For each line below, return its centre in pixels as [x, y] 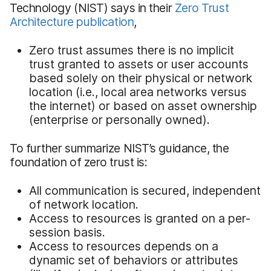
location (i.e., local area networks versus [138, 92]
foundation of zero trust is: [79, 162]
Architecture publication [72, 21]
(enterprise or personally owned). [119, 119]
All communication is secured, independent [145, 190]
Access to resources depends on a [124, 246]
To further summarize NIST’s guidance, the [119, 148]
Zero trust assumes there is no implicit [132, 50]
